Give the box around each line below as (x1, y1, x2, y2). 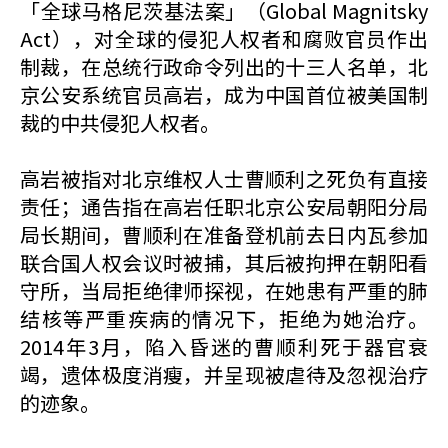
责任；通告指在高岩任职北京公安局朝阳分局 (20, 192, 428, 221)
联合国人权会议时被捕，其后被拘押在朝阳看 (20, 248, 428, 277)
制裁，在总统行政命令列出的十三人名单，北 (20, 52, 428, 81)
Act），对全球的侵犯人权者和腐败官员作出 (20, 24, 428, 53)
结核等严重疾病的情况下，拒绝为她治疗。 (20, 304, 428, 333)
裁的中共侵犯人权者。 (20, 108, 220, 137)
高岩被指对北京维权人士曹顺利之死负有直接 (20, 164, 428, 193)
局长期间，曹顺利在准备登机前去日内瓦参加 (20, 220, 428, 249)
